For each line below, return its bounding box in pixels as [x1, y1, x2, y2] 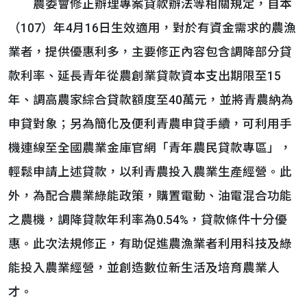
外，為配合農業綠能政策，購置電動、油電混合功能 [8, 189, 292, 203]
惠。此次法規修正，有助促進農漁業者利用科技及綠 [8, 237, 292, 251]
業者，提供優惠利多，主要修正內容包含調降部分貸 [8, 45, 292, 59]
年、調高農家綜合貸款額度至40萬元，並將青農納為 [8, 93, 293, 107]
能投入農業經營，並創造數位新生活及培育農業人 [8, 261, 280, 275]
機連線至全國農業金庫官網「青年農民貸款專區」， [8, 141, 292, 155]
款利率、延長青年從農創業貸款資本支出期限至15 [8, 69, 281, 83]
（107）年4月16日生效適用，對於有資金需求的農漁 [8, 21, 296, 35]
